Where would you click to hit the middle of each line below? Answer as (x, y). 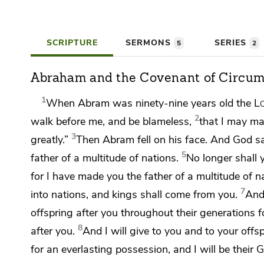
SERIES (232, 43)
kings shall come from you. (175, 194)
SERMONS (149, 43)
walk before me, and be (87, 121)
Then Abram (107, 139)
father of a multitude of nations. (105, 158)
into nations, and (71, 194)
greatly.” (49, 139)
